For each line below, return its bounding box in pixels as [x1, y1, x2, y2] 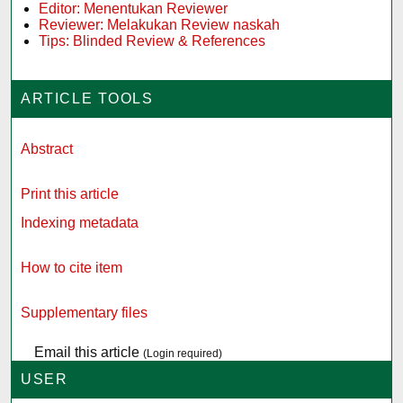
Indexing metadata [21, 214, 139, 230]
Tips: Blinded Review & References [39, 33, 266, 49]
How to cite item [21, 259, 123, 275]
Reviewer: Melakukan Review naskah [39, 17, 281, 33]
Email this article [31, 344, 144, 360]
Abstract [21, 140, 74, 157]
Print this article [21, 185, 120, 201]
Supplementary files [21, 304, 148, 320]
